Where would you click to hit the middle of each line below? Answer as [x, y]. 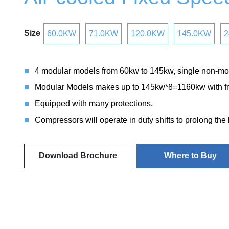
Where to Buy [190, 156]
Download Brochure [78, 156]
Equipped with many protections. [94, 104]
